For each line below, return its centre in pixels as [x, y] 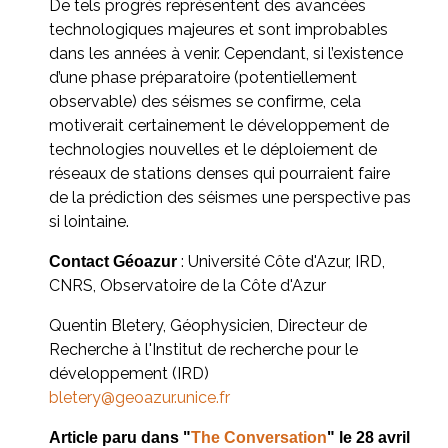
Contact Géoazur [115, 261]
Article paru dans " [120, 437]
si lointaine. [89, 221]
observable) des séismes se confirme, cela [205, 101]
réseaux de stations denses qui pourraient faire [219, 173]
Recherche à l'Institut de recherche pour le [203, 349]
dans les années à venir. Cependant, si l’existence [226, 53]
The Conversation [259, 437]
